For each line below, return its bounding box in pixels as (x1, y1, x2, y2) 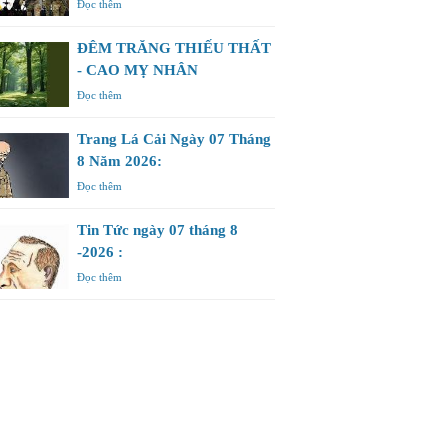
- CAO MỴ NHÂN (76, 62, 198, 79)
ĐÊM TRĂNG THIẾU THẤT (76, 40, 271, 57)
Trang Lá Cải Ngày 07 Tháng (76, 131, 271, 148)
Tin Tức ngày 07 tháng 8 (76, 222, 238, 239)
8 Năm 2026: (76, 153, 162, 170)
